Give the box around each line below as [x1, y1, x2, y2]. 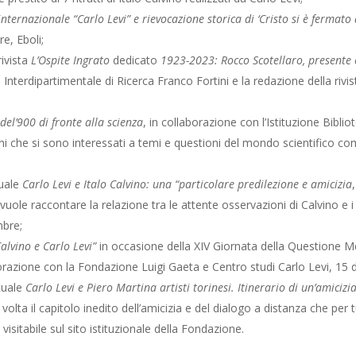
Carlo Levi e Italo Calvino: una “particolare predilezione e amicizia [22, 176, 353, 192]
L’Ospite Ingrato [31, 52, 110, 68]
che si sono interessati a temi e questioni [7, 135, 225, 151]
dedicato [110, 52, 161, 68]
